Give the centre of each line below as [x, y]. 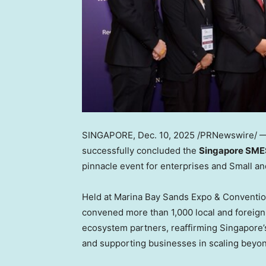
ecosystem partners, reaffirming [151, 227]
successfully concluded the [140, 150]
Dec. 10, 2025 [166, 135]
